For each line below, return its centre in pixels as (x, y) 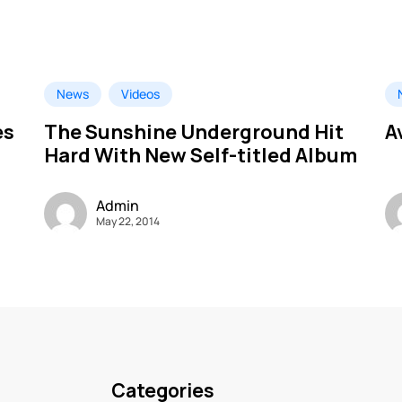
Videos (140, 94)
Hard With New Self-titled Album (201, 156)
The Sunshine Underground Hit (194, 132)
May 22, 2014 (128, 221)
